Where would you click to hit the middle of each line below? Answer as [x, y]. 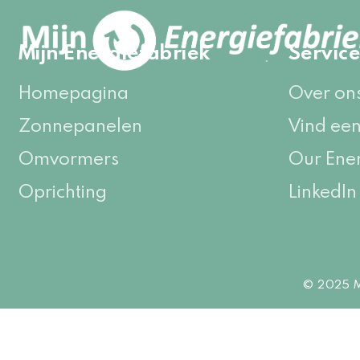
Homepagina [73, 92]
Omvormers [68, 158]
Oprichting [62, 191]
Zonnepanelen [80, 125]
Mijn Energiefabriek [114, 52]
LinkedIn [322, 191]
